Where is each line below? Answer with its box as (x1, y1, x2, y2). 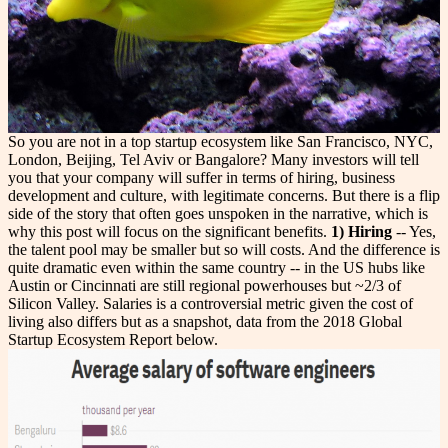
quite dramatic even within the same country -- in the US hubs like (8, 259, 425, 277)
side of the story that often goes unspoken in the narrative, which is (8, 205, 428, 223)
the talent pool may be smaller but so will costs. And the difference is (8, 241, 440, 259)
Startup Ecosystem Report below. (8, 331, 218, 349)
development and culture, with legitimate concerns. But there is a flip (8, 187, 440, 205)
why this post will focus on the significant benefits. (8, 223, 327, 241)
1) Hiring (331, 223, 392, 241)
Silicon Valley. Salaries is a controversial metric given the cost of (8, 295, 413, 313)
